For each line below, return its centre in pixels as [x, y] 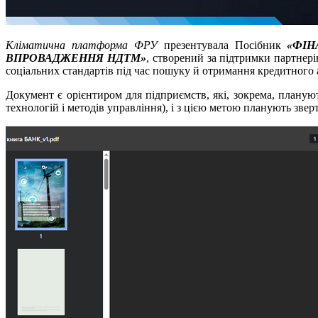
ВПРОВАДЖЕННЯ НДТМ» [76, 58]
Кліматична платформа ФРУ [82, 45]
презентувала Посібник [222, 45]
